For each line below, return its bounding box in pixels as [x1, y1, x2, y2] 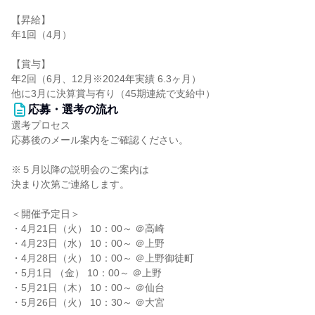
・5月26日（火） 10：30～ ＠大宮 [11, 297, 165, 308]
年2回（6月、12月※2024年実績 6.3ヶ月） [11, 73, 201, 84]
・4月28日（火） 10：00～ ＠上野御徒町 [11, 252, 194, 264]
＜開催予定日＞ [11, 208, 80, 219]
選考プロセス [11, 120, 70, 131]
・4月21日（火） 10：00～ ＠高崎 [11, 223, 165, 234]
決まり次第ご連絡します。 [11, 179, 129, 190]
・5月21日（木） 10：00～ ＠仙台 [11, 282, 165, 293]
